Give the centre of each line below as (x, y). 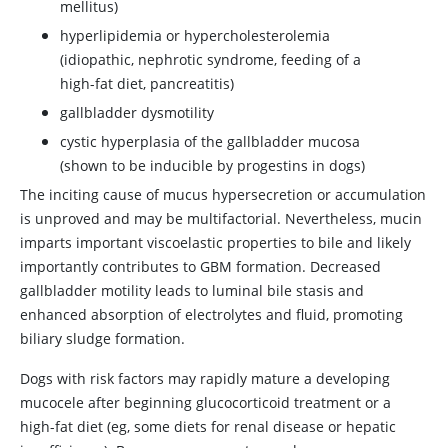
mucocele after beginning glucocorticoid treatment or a (205, 402)
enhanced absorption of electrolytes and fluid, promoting (211, 314)
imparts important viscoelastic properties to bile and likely (215, 242)
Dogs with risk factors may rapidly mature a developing (205, 378)
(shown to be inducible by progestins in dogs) (212, 165)
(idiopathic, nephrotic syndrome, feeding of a (210, 59)
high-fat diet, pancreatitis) (147, 83)
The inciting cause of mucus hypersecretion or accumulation (223, 194)
